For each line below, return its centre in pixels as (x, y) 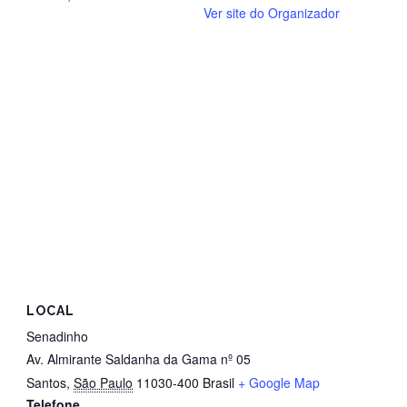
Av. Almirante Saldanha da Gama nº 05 (139, 359)
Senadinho (57, 337)
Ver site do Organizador (272, 13)
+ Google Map (279, 383)
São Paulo (103, 383)
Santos (46, 383)
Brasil (218, 383)
